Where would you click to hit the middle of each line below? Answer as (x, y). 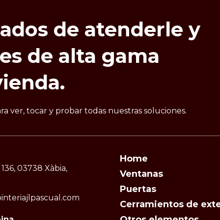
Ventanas (141, 174)
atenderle (134, 29)
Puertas (138, 189)
